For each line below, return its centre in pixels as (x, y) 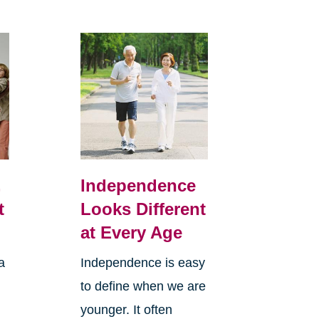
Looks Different (143, 209)
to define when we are (143, 287)
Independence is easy (142, 263)
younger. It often (126, 310)
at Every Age (131, 233)
